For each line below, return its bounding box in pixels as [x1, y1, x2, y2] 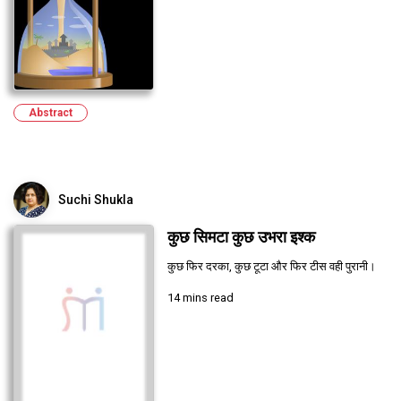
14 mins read [166, 290, 234, 304]
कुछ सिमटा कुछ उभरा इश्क [166, 227, 315, 246]
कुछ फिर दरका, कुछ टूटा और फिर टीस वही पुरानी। [166, 259, 376, 273]
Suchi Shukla [58, 192, 133, 207]
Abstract [29, 106, 73, 119]
